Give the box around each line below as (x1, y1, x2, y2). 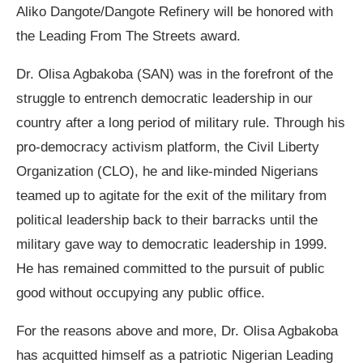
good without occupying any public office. (16, 285, 265, 301)
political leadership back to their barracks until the (16, 212, 318, 228)
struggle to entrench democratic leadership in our (16, 91, 313, 107)
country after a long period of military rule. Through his (16, 115, 345, 131)
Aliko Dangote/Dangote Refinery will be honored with (16, 4, 333, 20)
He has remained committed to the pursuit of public (16, 261, 325, 277)
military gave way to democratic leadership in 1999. (16, 237, 327, 253)
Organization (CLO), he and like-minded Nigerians (16, 164, 318, 180)
